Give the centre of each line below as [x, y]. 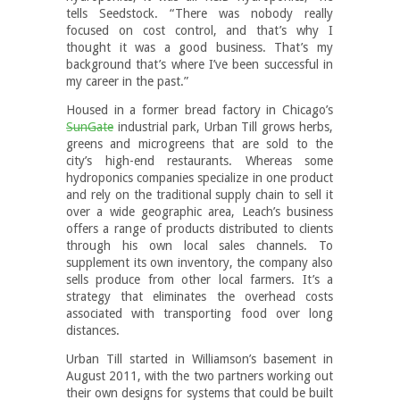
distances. [93, 330]
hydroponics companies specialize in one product [200, 177]
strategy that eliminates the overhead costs [200, 296]
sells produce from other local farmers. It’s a [200, 279]
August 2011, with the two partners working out [200, 375]
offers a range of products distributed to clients [200, 228]
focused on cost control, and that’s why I [200, 30]
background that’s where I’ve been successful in [200, 64]
